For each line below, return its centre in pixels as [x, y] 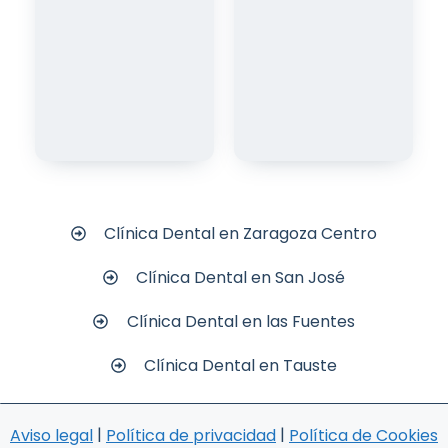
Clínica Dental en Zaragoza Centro [241, 233]
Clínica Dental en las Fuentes [240, 321]
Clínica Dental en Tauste [241, 365]
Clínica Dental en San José [241, 277]
